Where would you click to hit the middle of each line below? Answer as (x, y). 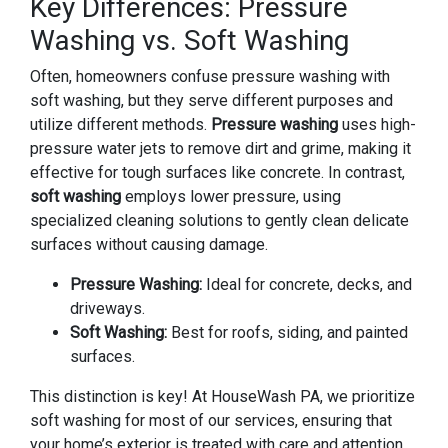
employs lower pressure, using (231, 196)
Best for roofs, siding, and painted (287, 332)
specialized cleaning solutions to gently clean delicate (219, 220)
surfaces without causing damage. (149, 244)
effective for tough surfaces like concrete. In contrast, (217, 172)
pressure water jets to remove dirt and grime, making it (220, 148)
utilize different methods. (120, 124)
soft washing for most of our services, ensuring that (211, 420)
